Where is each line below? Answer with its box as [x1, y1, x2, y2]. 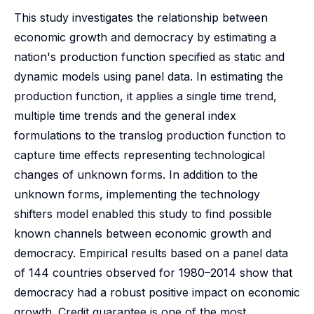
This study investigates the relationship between [14, 11, 268, 25]
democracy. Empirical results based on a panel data [14, 246, 288, 260]
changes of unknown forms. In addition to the [14, 168, 258, 182]
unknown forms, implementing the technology [14, 187, 260, 201]
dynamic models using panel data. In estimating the [14, 69, 283, 83]
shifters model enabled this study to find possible [14, 207, 272, 221]
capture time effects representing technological [14, 148, 265, 162]
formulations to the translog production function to [14, 128, 286, 142]
